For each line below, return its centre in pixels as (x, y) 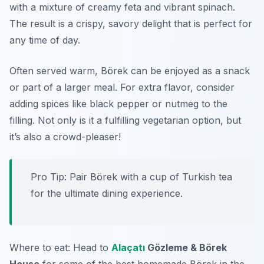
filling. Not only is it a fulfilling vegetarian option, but (125, 121)
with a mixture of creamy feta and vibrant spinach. (122, 7)
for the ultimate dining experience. (107, 194)
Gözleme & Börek (186, 248)
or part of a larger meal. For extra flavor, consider (122, 88)
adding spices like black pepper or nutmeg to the (118, 104)
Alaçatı (128, 248)
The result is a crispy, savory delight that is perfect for (131, 24)
